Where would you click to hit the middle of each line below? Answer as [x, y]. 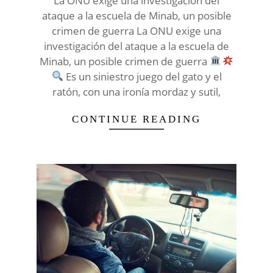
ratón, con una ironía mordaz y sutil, [136, 91]
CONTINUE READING [136, 119]
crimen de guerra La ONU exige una [136, 30]
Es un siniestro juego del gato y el [142, 76]
